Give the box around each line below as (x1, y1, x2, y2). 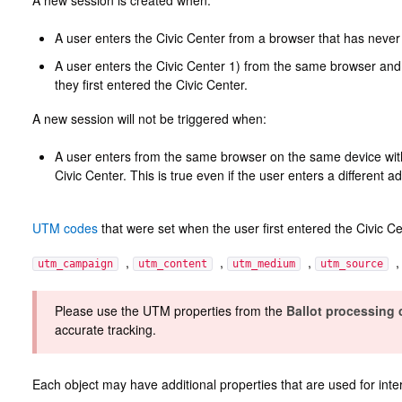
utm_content (137, 258, 207, 271)
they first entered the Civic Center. (54, 75, 248, 94)
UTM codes (31, 219, 98, 238)
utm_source (319, 258, 383, 271)
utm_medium (232, 258, 295, 271)
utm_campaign (37, 258, 113, 271)
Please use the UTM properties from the (54, 301, 286, 320)
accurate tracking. (54, 320, 156, 339)
